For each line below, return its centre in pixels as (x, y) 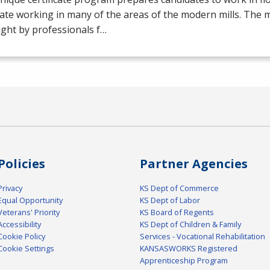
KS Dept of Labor (170, 200)
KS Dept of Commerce (179, 188)
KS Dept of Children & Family (190, 224)
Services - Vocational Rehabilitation (202, 236)
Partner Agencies (194, 163)
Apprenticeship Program (184, 260)
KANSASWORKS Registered (189, 248)
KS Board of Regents (177, 212)
